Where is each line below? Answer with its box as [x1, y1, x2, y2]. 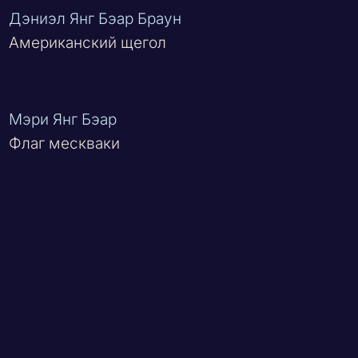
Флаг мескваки [9, 133, 121, 153]
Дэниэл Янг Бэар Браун [9, 10, 182, 29]
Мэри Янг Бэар [9, 109, 117, 129]
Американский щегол [9, 34, 167, 53]
